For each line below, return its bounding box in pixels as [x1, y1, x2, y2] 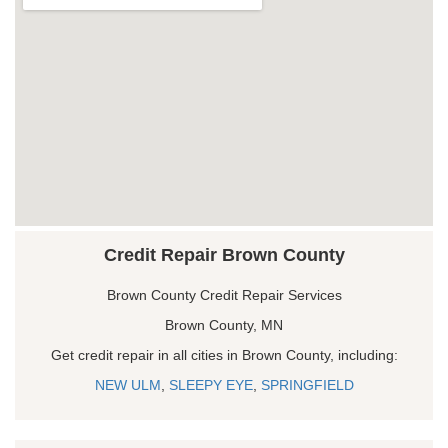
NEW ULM [94, 376, 161, 393]
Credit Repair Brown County [103, 244, 345, 265]
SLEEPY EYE [168, 376, 253, 393]
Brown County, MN [165, 316, 283, 333]
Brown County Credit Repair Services [106, 286, 342, 303]
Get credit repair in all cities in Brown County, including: [50, 346, 398, 363]
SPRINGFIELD [260, 376, 354, 393]
